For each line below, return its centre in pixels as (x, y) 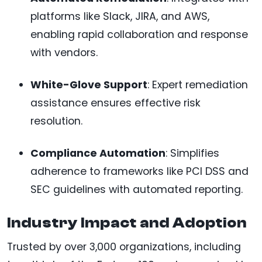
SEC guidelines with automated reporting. (137, 190)
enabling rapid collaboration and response (139, 35)
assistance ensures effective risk (116, 103)
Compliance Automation (98, 154)
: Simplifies (192, 154)
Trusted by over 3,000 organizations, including (124, 247)
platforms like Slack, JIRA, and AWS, (120, 17)
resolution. (56, 121)
